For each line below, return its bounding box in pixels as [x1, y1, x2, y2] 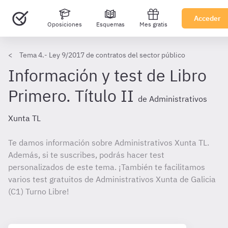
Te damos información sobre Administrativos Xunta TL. [8, 137, 209, 148]
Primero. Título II [8, 85, 134, 106]
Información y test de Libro [8, 65, 207, 86]
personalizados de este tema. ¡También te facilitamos [8, 162, 205, 172]
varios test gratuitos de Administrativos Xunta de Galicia [8, 174, 216, 184]
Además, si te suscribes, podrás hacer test [8, 150, 164, 160]
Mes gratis [139, 20, 167, 28]
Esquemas [96, 20, 125, 28]
